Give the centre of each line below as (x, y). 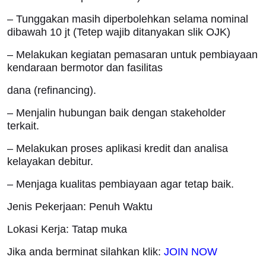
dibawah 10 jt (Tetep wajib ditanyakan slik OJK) (119, 32)
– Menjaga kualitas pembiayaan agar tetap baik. (121, 184)
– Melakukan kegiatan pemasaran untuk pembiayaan (132, 55)
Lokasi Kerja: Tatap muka (67, 229)
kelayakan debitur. (50, 161)
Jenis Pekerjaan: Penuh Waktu (80, 207)
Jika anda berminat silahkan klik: (85, 252)
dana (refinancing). (52, 90)
